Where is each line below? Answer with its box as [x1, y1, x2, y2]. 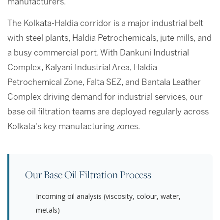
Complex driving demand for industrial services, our [7, 94, 203, 102]
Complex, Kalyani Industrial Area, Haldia [7, 64, 157, 72]
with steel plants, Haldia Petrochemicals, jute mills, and [7, 35, 212, 43]
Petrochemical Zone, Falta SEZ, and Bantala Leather [7, 79, 201, 87]
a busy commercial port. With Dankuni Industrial [7, 50, 189, 57]
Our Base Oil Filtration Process [25, 167, 151, 182]
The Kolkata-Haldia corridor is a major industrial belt [7, 20, 203, 28]
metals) [36, 205, 60, 215]
